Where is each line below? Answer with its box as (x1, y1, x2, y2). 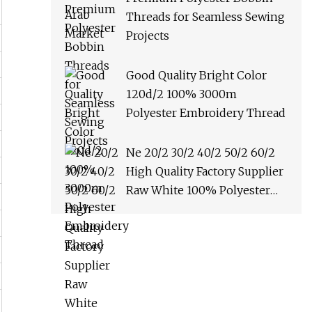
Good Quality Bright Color (126, 68, 267, 83)
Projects (126, 29, 169, 43)
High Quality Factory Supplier (126, 164, 283, 179)
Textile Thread (126, 221, 205, 235)
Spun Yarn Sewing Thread (126, 202, 266, 217)
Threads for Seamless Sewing (126, 10, 285, 24)
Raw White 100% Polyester (126, 183, 270, 198)
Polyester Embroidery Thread (126, 106, 286, 120)
